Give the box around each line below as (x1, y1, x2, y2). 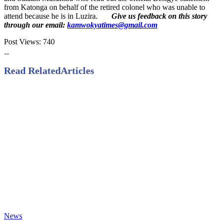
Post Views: (4, 37, 41, 46)
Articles (61, 65, 94, 76)
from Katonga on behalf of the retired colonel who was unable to (4, 3, 205, 12)
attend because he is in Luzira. (4, 12, 98, 21)
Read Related (4, 65, 61, 76)
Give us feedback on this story (111, 12, 207, 21)
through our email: (4, 21, 67, 30)
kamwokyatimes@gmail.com (67, 21, 157, 30)
